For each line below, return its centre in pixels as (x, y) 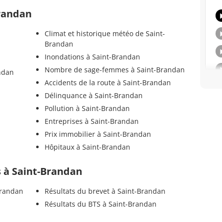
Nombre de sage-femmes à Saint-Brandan (114, 70)
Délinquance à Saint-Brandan (93, 96)
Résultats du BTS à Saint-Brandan (100, 204)
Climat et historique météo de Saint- (105, 34)
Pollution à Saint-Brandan (87, 109)
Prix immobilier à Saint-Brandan (98, 134)
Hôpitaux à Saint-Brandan (87, 147)
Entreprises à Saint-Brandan (91, 121)
